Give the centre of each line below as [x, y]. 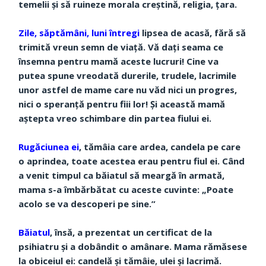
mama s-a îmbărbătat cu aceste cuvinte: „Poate [126, 190]
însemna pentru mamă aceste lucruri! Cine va [119, 61]
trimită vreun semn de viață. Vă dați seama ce [121, 47]
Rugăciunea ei [49, 147]
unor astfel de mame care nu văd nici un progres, [128, 90]
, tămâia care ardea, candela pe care [160, 147]
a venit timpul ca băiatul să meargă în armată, [122, 175]
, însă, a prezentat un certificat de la [131, 232]
